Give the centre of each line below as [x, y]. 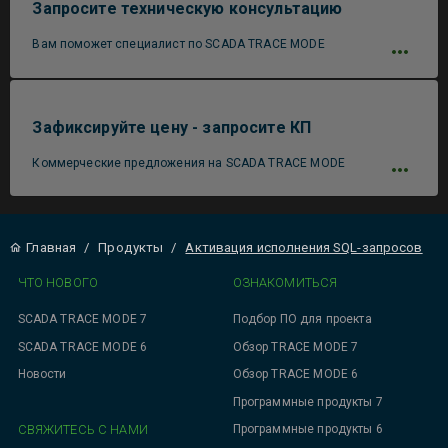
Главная [51, 248]
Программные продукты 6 [307, 429]
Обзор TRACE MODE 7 [295, 346]
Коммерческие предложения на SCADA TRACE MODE [188, 162]
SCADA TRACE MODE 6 [82, 346]
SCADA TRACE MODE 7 [82, 318]
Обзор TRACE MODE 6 [295, 374]
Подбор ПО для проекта [302, 318]
